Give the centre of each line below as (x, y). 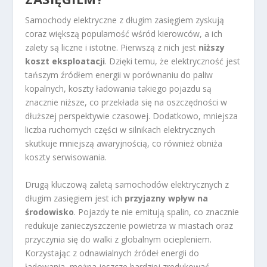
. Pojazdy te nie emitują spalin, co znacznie (157, 212)
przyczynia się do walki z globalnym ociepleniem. (119, 239)
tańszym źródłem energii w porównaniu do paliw (119, 75)
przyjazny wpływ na (167, 198)
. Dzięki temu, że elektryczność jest (173, 61)
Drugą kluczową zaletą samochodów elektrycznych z (127, 184)
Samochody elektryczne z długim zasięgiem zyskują (125, 20)
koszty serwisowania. (66, 157)
